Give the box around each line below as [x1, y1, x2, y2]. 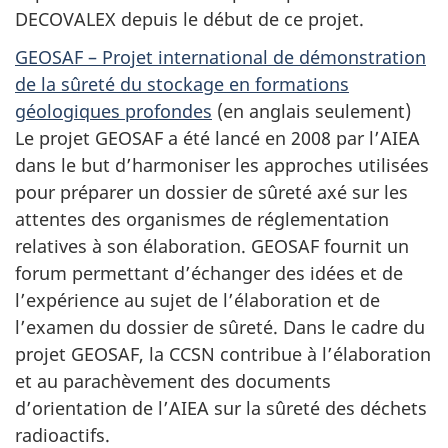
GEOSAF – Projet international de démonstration [15, 45, 426, 69]
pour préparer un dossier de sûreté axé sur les [15, 180, 408, 204]
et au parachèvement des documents [15, 369, 331, 393]
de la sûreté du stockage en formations [15, 72, 349, 96]
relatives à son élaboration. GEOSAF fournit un [15, 234, 409, 258]
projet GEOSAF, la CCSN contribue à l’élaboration [15, 342, 431, 366]
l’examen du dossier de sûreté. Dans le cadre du [15, 315, 425, 339]
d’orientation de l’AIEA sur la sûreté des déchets [15, 396, 427, 420]
